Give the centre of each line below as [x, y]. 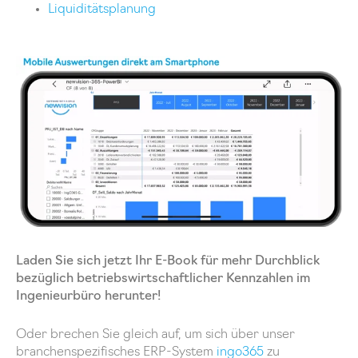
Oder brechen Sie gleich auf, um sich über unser [155, 334]
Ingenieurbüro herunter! [88, 297]
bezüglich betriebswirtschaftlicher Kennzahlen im [163, 279]
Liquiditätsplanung [102, 9]
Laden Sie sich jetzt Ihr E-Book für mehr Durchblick [168, 262]
